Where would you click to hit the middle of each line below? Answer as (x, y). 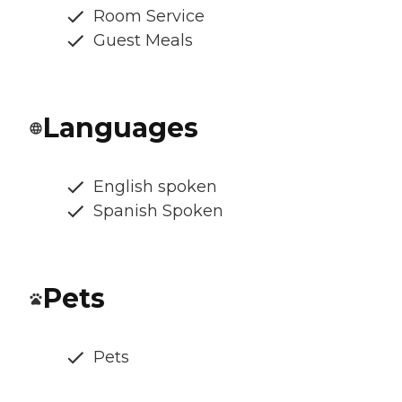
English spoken (155, 187)
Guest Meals (143, 41)
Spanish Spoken (158, 211)
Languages (121, 128)
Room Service (149, 17)
